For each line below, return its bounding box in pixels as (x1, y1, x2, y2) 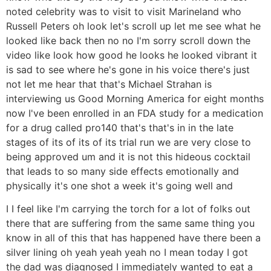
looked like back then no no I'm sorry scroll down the (6, 34, 250, 47)
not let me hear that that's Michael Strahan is (6, 77, 212, 90)
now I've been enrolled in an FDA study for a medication (6, 106, 263, 119)
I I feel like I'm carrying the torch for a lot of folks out (6, 203, 250, 215)
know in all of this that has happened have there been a (6, 232, 261, 244)
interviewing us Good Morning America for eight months (6, 92, 264, 105)
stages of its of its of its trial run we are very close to (6, 135, 251, 148)
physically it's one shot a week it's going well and (6, 179, 233, 192)
